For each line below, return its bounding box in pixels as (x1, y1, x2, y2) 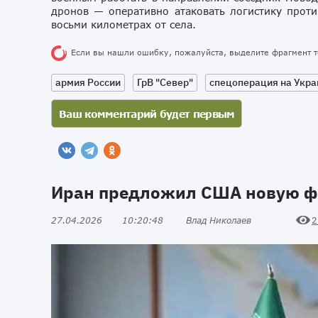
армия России (55, 76, 121, 89)
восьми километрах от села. (51, 18, 196, 31)
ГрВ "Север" (137, 76, 193, 89)
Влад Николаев (186, 214, 251, 226)
